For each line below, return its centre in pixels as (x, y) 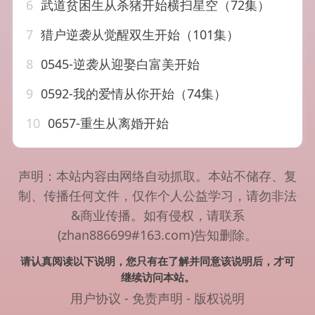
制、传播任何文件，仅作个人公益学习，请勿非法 (157, 196)
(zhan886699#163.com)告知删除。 (157, 235)
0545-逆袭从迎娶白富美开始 (119, 64)
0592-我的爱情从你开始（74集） (132, 94)
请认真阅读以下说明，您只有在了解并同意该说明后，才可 (157, 261)
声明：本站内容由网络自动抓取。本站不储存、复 (157, 176)
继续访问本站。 (157, 277)
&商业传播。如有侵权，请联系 (157, 216)
